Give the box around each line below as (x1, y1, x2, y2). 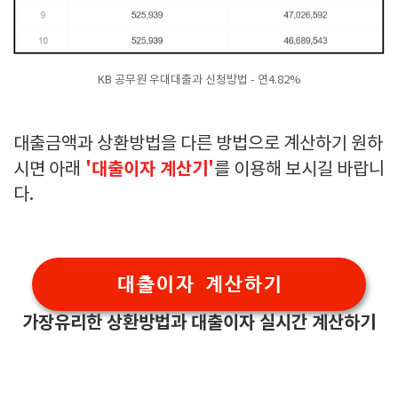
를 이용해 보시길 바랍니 (214, 160, 385, 180)
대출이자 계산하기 (115, 273, 283, 295)
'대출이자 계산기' (81, 159, 214, 180)
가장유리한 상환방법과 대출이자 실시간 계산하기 (22, 313, 376, 334)
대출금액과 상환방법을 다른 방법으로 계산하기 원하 (13, 134, 383, 155)
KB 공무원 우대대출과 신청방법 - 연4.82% (97, 73, 301, 87)
